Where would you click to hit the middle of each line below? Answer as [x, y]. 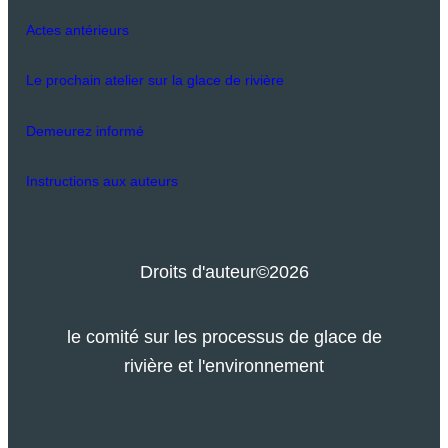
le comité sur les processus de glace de [224, 337]
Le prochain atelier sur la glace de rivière [154, 80]
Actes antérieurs [77, 29]
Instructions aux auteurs [101, 181]
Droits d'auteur [197, 271]
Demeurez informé [84, 130]
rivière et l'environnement [224, 366]
